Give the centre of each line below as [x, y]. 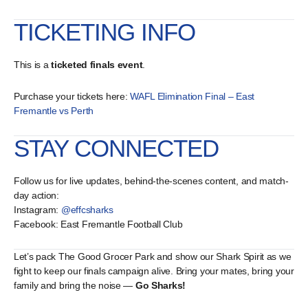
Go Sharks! [161, 286]
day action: [36, 196]
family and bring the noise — [75, 286]
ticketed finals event [97, 65]
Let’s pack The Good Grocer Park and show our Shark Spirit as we [153, 257]
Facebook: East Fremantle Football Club [98, 224]
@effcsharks [87, 210]
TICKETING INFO [104, 32]
